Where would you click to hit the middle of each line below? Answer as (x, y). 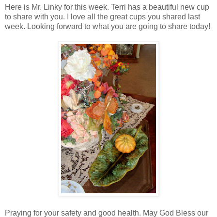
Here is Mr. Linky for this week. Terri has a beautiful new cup (107, 7)
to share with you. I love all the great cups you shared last (102, 16)
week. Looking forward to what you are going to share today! (108, 26)
